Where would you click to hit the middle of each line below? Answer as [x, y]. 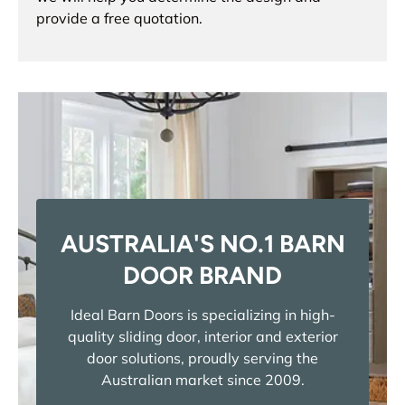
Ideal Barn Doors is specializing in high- [202, 314]
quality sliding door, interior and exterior [202, 336]
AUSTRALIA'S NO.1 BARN [202, 244]
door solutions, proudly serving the [202, 358]
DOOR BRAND [202, 276]
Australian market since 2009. [202, 379]
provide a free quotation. [119, 19]
